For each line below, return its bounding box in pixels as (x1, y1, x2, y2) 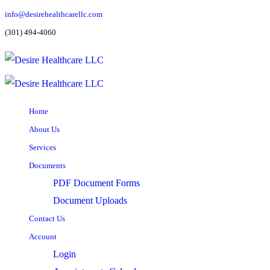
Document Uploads (53, 195, 127, 206)
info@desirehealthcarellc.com (5, 10, 102, 19)
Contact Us (29, 214, 65, 223)
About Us (29, 125, 60, 134)
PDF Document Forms (53, 178, 140, 188)
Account (29, 232, 57, 241)
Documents (29, 161, 66, 170)
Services (29, 143, 56, 152)
